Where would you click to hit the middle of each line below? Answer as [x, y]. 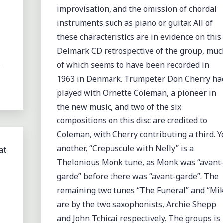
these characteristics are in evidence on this [139, 37]
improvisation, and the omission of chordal [136, 9]
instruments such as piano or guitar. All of [134, 23]
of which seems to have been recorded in [133, 64]
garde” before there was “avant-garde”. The [137, 176]
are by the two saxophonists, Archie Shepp [136, 204]
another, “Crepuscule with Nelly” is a [125, 148]
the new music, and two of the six [119, 106]
